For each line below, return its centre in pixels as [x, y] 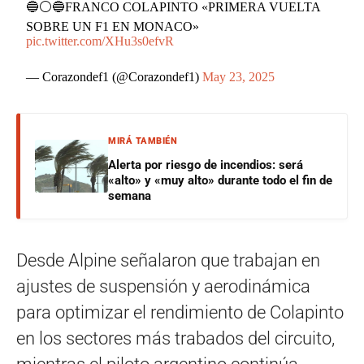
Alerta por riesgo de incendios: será [206, 165]
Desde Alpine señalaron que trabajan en [168, 261]
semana [130, 196]
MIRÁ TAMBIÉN [143, 141]
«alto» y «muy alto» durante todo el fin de [220, 181]
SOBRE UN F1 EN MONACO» [113, 27]
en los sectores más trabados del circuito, [175, 339]
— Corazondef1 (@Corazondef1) [115, 77]
